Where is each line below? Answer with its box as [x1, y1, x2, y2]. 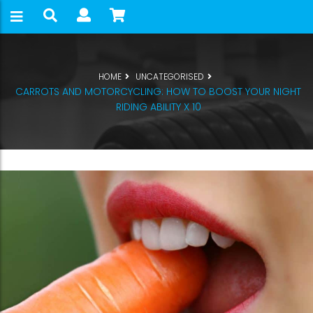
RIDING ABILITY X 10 [115, 100, 201, 114]
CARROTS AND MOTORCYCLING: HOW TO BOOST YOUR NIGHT [15, 85, 301, 99]
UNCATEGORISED [135, 71, 204, 82]
